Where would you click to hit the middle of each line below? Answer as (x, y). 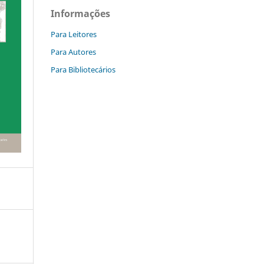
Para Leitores (74, 34)
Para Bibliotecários (83, 69)
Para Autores (73, 52)
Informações (80, 13)
